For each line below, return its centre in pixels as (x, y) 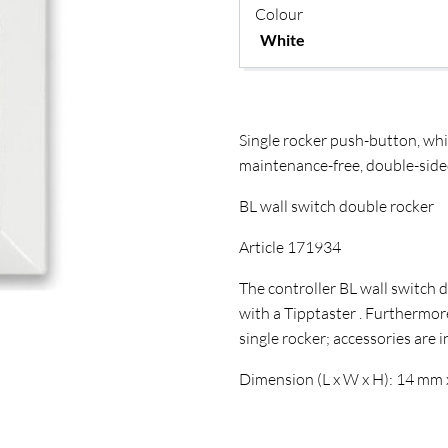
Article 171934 (290, 247)
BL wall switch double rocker (336, 206)
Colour (279, 14)
